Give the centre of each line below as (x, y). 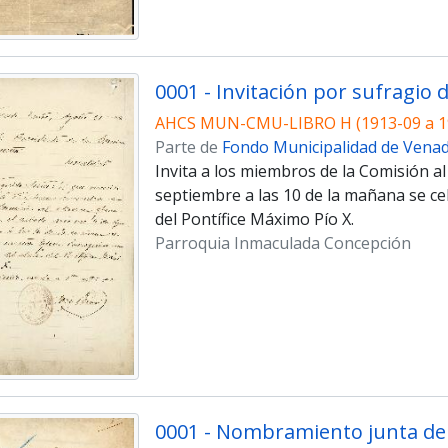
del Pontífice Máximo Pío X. (254, 219)
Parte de (188, 147)
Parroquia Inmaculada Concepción (282, 243)
